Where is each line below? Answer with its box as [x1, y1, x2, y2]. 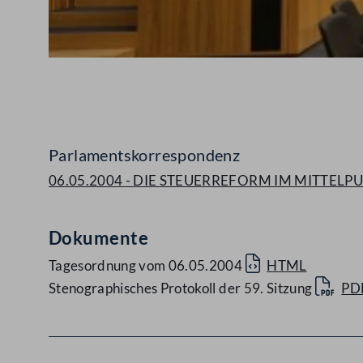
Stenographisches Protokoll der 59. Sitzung [49, 280, 315, 297]
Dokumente [49, 227, 148, 250]
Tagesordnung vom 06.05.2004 [49, 257, 243, 275]
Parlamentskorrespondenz [49, 145, 241, 165]
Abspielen [96, 59, 184, 83]
